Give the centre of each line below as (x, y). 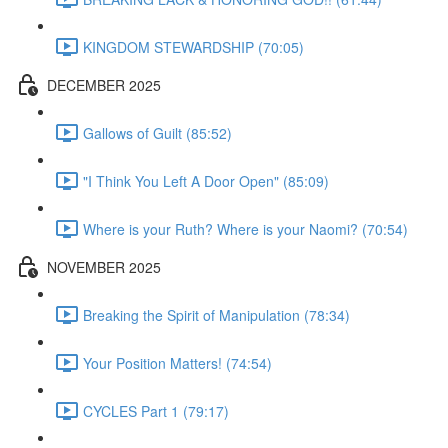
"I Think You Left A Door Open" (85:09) (206, 180)
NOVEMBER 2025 (104, 266)
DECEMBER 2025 (104, 84)
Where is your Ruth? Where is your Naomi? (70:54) (245, 228)
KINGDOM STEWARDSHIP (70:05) (193, 46)
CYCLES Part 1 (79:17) (156, 410)
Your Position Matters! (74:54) (177, 362)
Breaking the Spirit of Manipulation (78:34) (216, 314)
